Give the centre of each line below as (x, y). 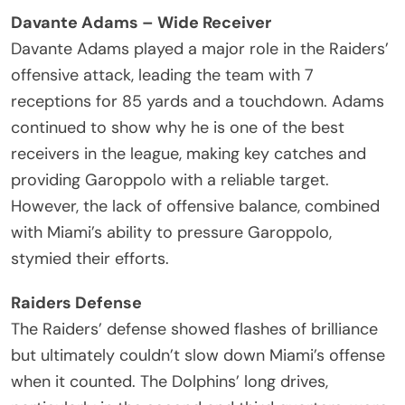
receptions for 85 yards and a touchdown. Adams (198, 101)
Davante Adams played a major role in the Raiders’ (200, 48)
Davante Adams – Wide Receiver (141, 22)
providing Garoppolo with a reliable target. (170, 179)
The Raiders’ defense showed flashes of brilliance (194, 329)
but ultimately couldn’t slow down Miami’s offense (198, 355)
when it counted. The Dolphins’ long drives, (170, 381)
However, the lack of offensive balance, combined (195, 206)
